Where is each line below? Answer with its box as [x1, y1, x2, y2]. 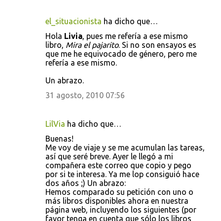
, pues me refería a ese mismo [82, 32, 188, 40]
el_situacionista [45, 17, 102, 26]
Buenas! [45, 134, 74, 143]
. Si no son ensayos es [118, 40, 196, 49]
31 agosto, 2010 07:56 [45, 91, 125, 100]
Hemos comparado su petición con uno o [45, 187, 193, 196]
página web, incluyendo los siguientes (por [45, 205, 196, 214]
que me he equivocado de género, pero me [45, 49, 197, 58]
